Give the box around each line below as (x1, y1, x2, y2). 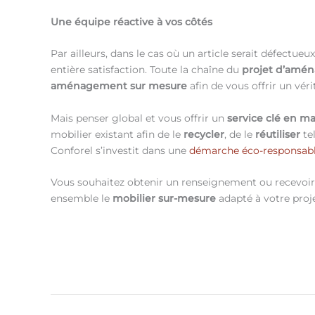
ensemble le (51, 192, 112, 205)
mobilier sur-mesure (112, 192, 216, 205)
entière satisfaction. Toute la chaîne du (51, 63, 242, 77)
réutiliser (255, 127, 300, 141)
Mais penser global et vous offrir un (51, 111, 227, 124)
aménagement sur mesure (51, 79, 187, 93)
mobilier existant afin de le (51, 127, 184, 141)
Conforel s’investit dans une (51, 143, 189, 157)
